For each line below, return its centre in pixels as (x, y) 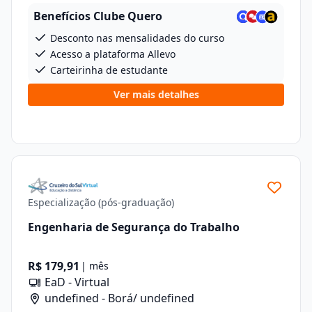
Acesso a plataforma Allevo (111, 54)
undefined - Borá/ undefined (118, 298)
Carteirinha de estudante (108, 70)
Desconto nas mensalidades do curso (136, 38)
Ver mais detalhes (156, 94)
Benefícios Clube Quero (98, 16)
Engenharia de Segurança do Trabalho (134, 227)
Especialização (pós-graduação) (101, 202)
